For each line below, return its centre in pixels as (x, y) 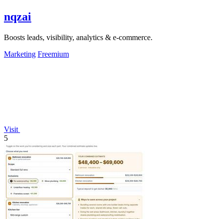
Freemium (53, 54)
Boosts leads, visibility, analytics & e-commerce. (78, 38)
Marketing (20, 54)
